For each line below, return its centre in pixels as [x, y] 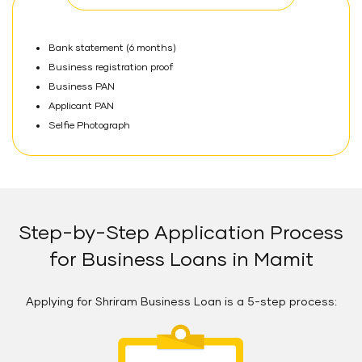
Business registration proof [111, 68]
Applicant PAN [81, 107]
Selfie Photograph [89, 126]
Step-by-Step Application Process [181, 234]
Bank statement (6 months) [112, 48]
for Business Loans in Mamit [181, 260]
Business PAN [82, 87]
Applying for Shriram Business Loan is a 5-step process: [181, 302]
